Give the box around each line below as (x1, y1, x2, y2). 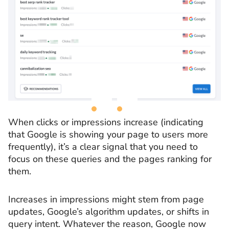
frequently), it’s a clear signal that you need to (8, 140, 198, 153)
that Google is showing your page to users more (8, 128, 208, 141)
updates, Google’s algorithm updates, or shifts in (8, 205, 209, 218)
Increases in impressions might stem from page (8, 193, 204, 206)
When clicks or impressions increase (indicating (8, 116, 203, 128)
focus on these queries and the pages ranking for (8, 152, 212, 165)
